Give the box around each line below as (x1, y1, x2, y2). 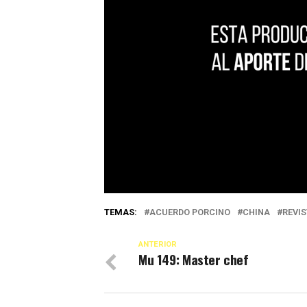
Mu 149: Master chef (138, 249, 249, 270)
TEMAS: (104, 207, 137, 218)
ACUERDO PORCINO (149, 207, 230, 218)
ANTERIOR (138, 240, 177, 249)
